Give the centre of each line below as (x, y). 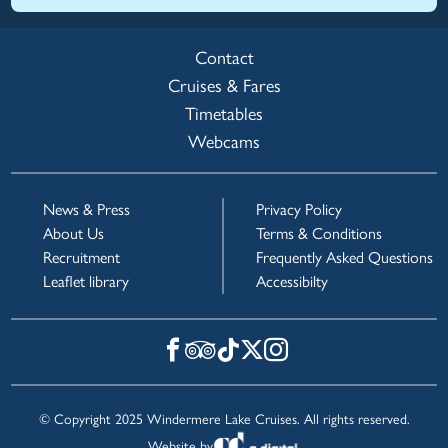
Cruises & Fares (224, 86)
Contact (224, 58)
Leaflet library (86, 281)
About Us (74, 233)
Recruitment (82, 257)
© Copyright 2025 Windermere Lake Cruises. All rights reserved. (224, 419)
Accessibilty (292, 281)
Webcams (224, 142)
